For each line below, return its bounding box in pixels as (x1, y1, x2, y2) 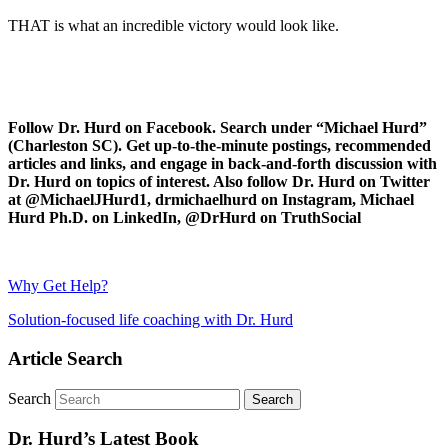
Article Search (8, 347, 123, 369)
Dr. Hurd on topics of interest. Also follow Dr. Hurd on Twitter (8, 173, 430, 191)
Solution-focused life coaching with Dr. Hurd (8, 311, 293, 329)
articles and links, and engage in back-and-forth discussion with (8, 155, 437, 173)
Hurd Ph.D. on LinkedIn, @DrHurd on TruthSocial (8, 209, 361, 227)
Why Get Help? (8, 277, 108, 295)
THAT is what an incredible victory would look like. (8, 17, 339, 35)
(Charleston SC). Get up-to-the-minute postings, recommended (8, 137, 431, 155)
